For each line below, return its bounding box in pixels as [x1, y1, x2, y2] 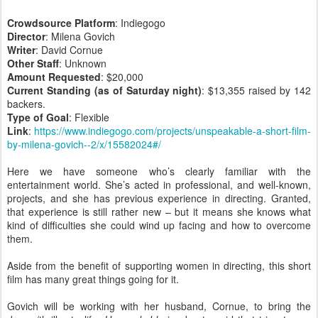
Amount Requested [7, 70, 101, 84]
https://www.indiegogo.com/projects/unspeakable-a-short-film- [34, 124, 311, 138]
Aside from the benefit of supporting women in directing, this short [7, 258, 311, 273]
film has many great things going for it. [7, 272, 179, 287]
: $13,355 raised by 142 [202, 83, 312, 98]
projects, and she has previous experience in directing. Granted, [7, 191, 311, 206]
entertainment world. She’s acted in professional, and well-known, [7, 177, 311, 192]
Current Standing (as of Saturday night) [7, 83, 202, 98]
